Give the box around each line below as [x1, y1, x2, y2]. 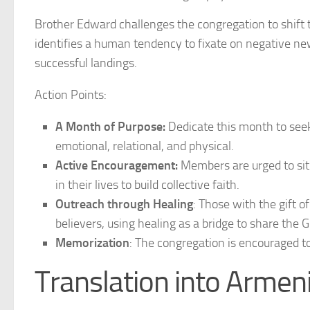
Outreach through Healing [55, 197, 193, 212]
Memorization [55, 235, 129, 250]
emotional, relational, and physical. [55, 138, 234, 154]
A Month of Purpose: [55, 119, 165, 134]
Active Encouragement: [55, 158, 178, 173]
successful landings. [35, 55, 137, 71]
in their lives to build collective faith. [55, 177, 239, 192]
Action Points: [35, 87, 107, 102]
